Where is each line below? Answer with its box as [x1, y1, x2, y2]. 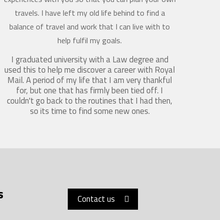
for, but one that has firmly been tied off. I [16, 83, 164, 97]
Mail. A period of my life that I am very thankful [7, 73, 172, 86]
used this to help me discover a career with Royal [4, 63, 175, 76]
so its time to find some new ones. [29, 104, 150, 117]
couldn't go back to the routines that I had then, [7, 94, 173, 107]
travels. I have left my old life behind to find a [14, 6, 165, 19]
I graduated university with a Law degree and [11, 53, 168, 66]
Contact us [77, 192, 115, 205]
